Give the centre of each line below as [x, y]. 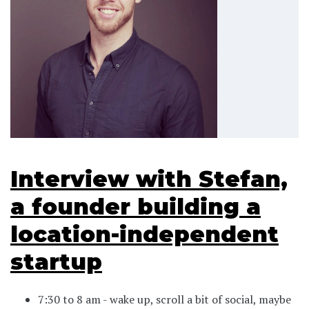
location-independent [144, 234]
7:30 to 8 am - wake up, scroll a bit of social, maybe [165, 299]
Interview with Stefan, [149, 179]
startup [56, 261]
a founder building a [136, 206]
